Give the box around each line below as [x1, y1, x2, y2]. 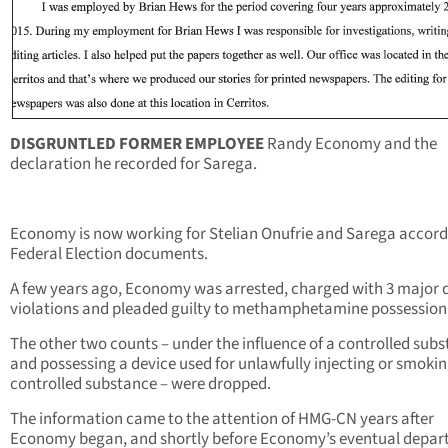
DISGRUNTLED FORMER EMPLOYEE [10, 132, 267, 157]
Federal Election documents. [10, 242, 208, 267]
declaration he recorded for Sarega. [10, 152, 257, 177]
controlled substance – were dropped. [10, 372, 271, 397]
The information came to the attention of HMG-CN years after [10, 407, 434, 432]
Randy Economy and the [267, 132, 437, 157]
